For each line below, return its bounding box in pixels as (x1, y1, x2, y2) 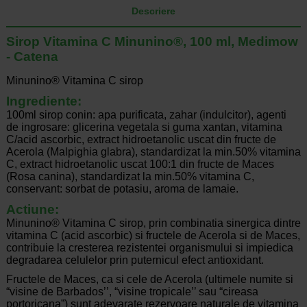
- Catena (5, 49, 58, 64)
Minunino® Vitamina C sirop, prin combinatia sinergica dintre (5, 217, 301, 230)
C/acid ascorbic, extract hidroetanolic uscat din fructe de (5, 134, 276, 146)
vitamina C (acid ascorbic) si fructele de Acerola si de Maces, (5, 230, 300, 242)
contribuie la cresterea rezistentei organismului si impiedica (5, 242, 293, 254)
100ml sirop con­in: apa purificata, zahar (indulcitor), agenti (5, 109, 286, 121)
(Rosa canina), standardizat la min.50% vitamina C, (5, 171, 254, 183)
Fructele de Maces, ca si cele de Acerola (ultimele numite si (5, 273, 293, 286)
